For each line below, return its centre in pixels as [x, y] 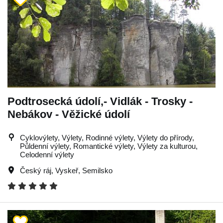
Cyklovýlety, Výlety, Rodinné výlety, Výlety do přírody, [107, 137]
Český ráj [36, 170]
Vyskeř [67, 170]
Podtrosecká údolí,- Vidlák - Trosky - [100, 101]
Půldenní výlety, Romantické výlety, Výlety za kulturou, [109, 146]
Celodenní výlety [47, 154]
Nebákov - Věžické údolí [69, 114]
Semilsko [97, 170]
